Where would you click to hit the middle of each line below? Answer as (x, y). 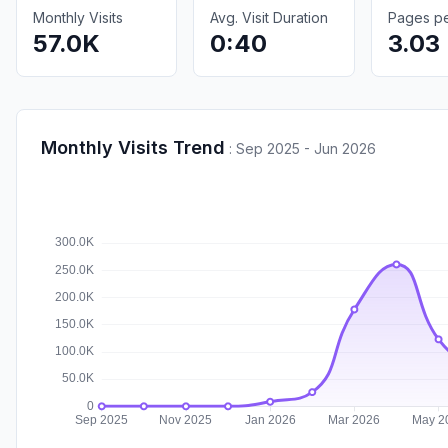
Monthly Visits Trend (133, 147)
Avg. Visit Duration (269, 17)
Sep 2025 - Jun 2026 (306, 148)
